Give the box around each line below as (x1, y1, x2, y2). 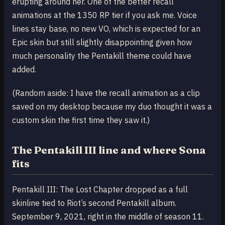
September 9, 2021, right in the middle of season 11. (12, 211, 204, 221)
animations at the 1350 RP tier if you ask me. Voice (12, 10, 197, 21)
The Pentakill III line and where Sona (12, 143, 206, 156)
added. (12, 64, 36, 75)
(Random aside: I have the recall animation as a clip (12, 87, 200, 98)
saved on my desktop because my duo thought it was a (12, 101, 212, 111)
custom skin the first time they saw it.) (12, 115, 150, 125)
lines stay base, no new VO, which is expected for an (12, 24, 200, 34)
